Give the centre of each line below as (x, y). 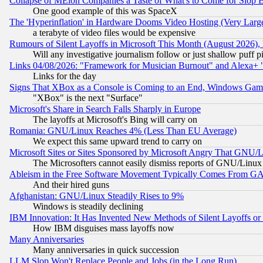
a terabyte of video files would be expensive (114, 32)
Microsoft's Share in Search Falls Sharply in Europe (105, 109)
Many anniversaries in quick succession (106, 249)
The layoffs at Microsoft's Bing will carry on (115, 119)
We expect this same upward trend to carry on (117, 141)
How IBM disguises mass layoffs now (104, 228)
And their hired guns (71, 184)
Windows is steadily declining (88, 206)
